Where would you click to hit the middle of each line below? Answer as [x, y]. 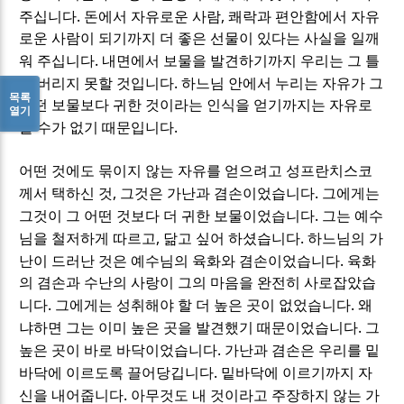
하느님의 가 [346, 238]
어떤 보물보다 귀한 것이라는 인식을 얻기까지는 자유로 [196, 105]
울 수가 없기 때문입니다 [97, 127]
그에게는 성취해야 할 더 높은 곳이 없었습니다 [203, 305]
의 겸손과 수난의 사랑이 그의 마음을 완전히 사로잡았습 [198, 282]
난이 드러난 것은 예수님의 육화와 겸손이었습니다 [180, 261]
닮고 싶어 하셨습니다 [232, 238]
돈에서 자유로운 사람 [153, 16]
